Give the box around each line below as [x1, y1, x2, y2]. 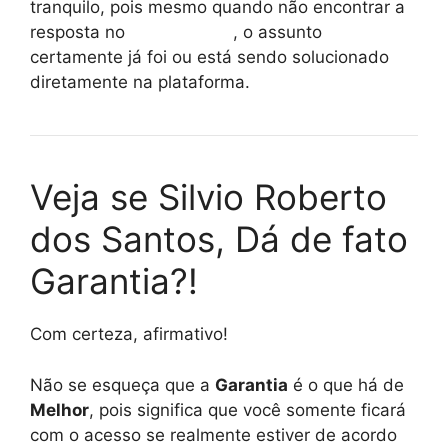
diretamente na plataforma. [30, 72, 250, 93]
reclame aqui [130, 22, 233, 43]
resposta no [30, 22, 130, 43]
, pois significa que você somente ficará [89, 399, 406, 420]
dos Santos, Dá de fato [30, 218, 408, 261]
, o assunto [233, 22, 322, 43]
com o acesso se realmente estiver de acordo [30, 424, 397, 445]
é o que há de [288, 374, 404, 395]
